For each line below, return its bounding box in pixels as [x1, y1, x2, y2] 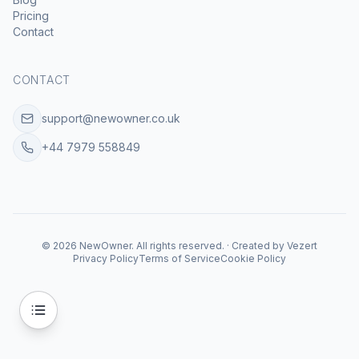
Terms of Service [139, 252, 220, 264]
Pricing [13, 9, 49, 22]
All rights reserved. [136, 240, 224, 252]
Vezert [287, 240, 317, 252]
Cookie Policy [220, 252, 286, 264]
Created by [232, 240, 284, 252]
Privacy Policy [73, 252, 139, 264]
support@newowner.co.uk [42, 111, 180, 125]
